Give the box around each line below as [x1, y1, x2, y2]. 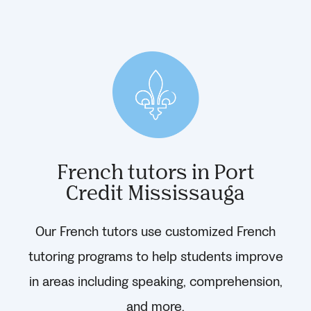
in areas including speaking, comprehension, [28, 272, 283, 291]
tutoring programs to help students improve [28, 247, 283, 266]
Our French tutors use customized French [35, 222, 276, 241]
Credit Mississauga [66, 179, 245, 204]
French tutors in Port [56, 158, 255, 183]
